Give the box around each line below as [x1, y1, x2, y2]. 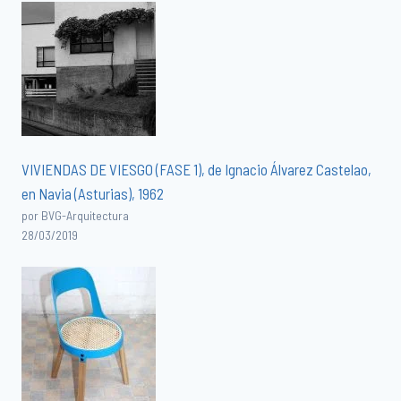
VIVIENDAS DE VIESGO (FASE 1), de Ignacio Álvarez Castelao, [21, 160, 371, 179]
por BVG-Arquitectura [21, 208, 129, 224]
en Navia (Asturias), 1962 [21, 184, 164, 203]
